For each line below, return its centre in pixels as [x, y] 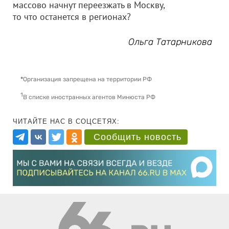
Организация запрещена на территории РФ [87, 79]
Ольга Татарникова [170, 42]
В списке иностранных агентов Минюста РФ [89, 97]
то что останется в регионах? [72, 17]
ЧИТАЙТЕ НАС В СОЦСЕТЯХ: [66, 121]
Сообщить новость [138, 137]
